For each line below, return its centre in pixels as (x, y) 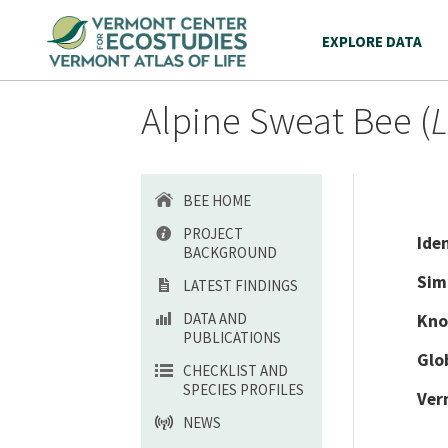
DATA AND (215, 318)
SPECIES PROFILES (243, 389)
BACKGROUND (230, 252)
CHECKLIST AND (235, 370)
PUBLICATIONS (232, 337)
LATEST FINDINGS (240, 285)
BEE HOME (217, 200)
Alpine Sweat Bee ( (286, 120)
